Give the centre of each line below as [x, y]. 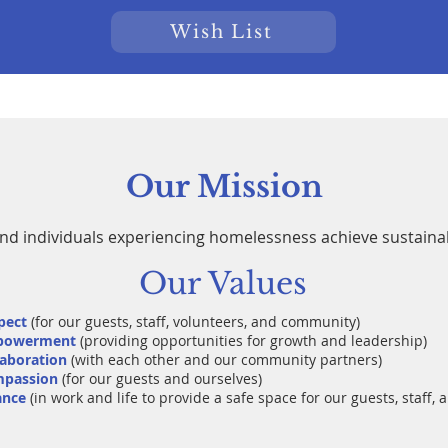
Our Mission [224, 186]
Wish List [221, 32]
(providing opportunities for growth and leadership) [253, 340]
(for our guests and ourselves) [162, 378]
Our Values [223, 283]
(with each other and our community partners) [226, 359]
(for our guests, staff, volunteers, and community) [195, 321]
